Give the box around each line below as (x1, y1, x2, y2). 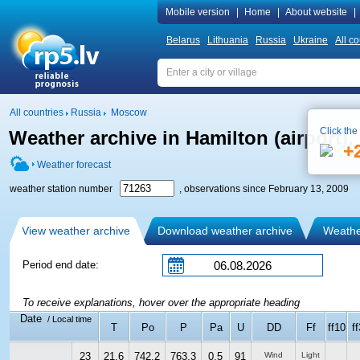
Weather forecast (37, 159, 111, 170)
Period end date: (22, 259, 99, 271)
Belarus (166, 35, 200, 46)
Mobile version (166, 6, 230, 18)
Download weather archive (157, 224, 292, 237)
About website (285, 6, 347, 18)
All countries (10, 107, 63, 118)
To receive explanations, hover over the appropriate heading (22, 297, 300, 309)
